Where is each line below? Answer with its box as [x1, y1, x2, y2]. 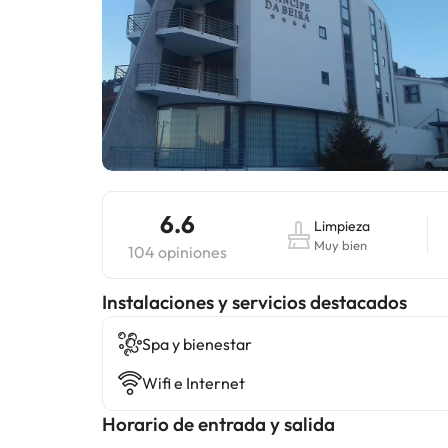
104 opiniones [128, 242, 227, 262]
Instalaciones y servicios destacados [102, 290, 407, 314]
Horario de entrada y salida [102, 412, 335, 436]
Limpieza [314, 217, 371, 235]
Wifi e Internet [142, 373, 245, 393]
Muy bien [314, 237, 368, 253]
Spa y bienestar [142, 334, 252, 354]
